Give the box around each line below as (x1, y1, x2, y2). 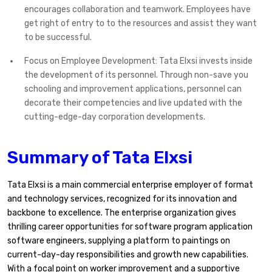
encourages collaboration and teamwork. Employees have (24, 4, 251, 15)
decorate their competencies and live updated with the (24, 98, 242, 109)
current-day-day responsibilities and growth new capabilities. (7, 250, 248, 260)
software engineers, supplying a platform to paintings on (7, 236, 230, 246)
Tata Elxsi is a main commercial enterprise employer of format (7, 180, 253, 191)
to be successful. (24, 32, 92, 43)
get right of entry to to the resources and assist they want (24, 18, 257, 29)
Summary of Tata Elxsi (7, 148, 192, 168)
